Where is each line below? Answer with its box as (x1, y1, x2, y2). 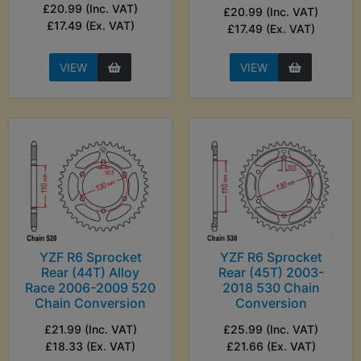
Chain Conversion (35, 294, 146, 311)
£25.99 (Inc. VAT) (223, 322, 318, 337)
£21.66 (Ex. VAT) (226, 339, 316, 354)
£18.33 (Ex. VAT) (45, 338, 135, 353)
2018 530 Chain (222, 280, 320, 297)
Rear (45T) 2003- (218, 264, 324, 281)
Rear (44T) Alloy (41, 263, 139, 280)
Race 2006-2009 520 (25, 279, 156, 296)
